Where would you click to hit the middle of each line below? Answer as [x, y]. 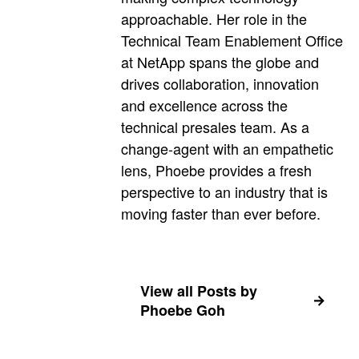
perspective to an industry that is [224, 192]
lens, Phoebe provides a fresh [216, 170]
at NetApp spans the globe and [220, 62]
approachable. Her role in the [214, 19]
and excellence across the [204, 105]
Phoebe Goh [183, 311]
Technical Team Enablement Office [232, 40]
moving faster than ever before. [221, 214]
